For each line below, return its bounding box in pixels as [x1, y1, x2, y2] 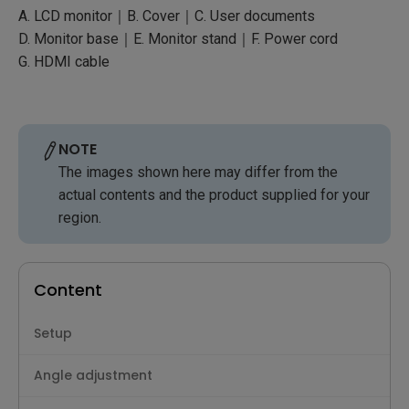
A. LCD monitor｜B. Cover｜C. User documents [18, 6, 315, 25]
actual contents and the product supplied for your [58, 185, 370, 204]
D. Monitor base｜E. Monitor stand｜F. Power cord [18, 29, 338, 47]
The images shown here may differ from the [58, 163, 338, 181]
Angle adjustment [34, 365, 152, 384]
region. [58, 208, 101, 226]
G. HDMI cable [18, 52, 110, 70]
